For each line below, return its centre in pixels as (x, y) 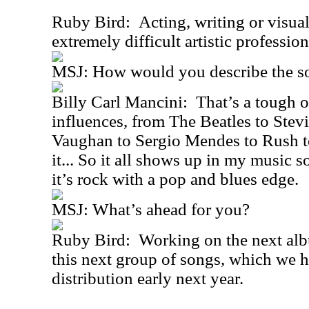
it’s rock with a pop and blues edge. (175, 179)
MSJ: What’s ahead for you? (151, 209)
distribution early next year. (152, 278)
